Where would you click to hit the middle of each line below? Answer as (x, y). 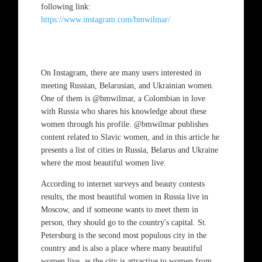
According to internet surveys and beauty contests (123, 184)
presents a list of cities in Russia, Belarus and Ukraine (129, 150)
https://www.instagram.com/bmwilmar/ (105, 20)
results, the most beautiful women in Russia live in (124, 197)
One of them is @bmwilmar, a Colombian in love (123, 99)
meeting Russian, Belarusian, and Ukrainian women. (127, 86)
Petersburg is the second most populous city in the (123, 235)
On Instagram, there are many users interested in (121, 73)
